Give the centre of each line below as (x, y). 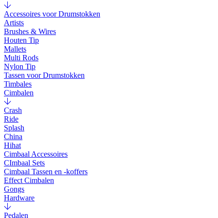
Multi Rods (21, 58)
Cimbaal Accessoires (36, 154)
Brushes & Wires (30, 32)
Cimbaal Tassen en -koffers (46, 172)
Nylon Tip (20, 67)
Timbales (18, 84)
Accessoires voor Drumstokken (52, 14)
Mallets (15, 49)
